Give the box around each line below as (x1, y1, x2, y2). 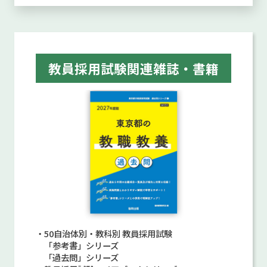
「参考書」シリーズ (35, 239, 119, 252)
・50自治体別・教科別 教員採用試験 (35, 227, 172, 240)
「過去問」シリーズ (35, 251, 119, 264)
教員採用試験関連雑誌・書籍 (48, 59, 219, 78)
